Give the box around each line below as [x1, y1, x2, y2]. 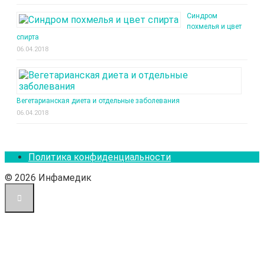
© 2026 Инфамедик [5, 171, 91, 183]
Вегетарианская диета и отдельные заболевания [16, 96, 180, 105]
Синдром [187, 11, 217, 20]
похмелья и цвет [187, 22, 242, 31]
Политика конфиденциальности [28, 151, 171, 163]
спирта [16, 32, 39, 41]
